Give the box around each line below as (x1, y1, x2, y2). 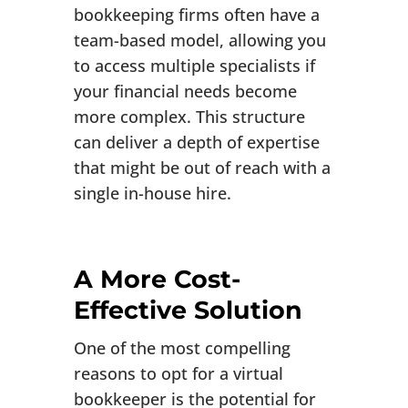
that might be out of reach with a (73, 157, 331, 179)
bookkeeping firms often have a (73, 4, 320, 26)
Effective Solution (73, 295, 302, 326)
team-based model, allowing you (73, 29, 326, 52)
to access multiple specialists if (73, 55, 315, 77)
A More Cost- (73, 264, 240, 295)
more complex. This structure (73, 106, 305, 128)
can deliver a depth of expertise (73, 131, 320, 154)
